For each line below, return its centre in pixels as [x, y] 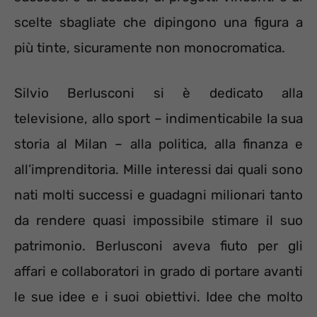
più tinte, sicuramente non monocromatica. [150, 47]
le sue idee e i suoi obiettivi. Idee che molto [158, 297]
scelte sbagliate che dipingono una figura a [158, 22]
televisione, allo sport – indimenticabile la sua [158, 119]
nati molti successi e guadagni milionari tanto [158, 195]
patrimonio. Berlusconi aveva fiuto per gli [158, 246]
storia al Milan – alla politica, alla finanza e [158, 144]
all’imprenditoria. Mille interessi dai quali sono [158, 170]
